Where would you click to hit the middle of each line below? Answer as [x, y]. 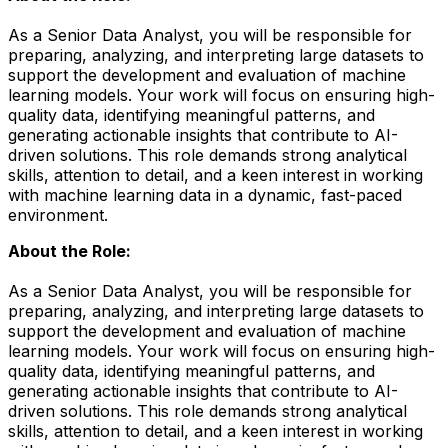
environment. [58, 214]
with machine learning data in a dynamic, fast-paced [205, 194]
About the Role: [69, 250]
